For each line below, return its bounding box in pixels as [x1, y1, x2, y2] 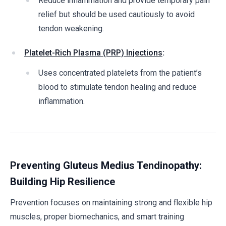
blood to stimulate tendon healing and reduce [38, 82, 197, 92]
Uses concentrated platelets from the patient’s [38, 68, 202, 78]
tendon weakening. [38, 24, 104, 33]
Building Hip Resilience [10, 176, 115, 188]
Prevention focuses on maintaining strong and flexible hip [10, 198, 212, 207]
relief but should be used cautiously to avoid [38, 10, 195, 19]
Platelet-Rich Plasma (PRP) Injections [24, 48, 162, 58]
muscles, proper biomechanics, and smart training [10, 212, 184, 221]
